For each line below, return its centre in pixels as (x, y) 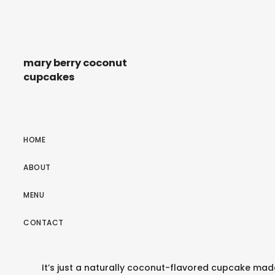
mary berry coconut (75, 63)
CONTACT (44, 222)
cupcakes (49, 77)
